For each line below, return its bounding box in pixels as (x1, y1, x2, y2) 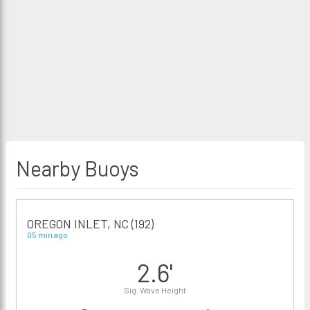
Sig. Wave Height (124, 285, 186, 295)
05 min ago (27, 230, 68, 239)
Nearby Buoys (16, 156, 139, 181)
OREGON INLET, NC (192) (27, 216, 154, 231)
